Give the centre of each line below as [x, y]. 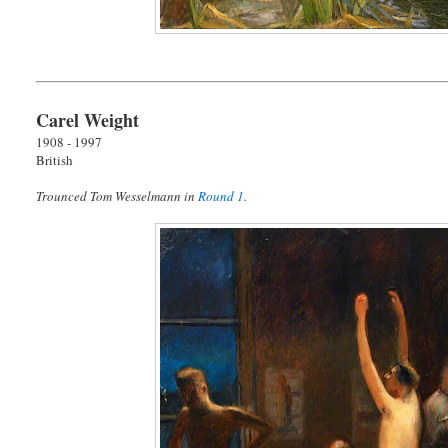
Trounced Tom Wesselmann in [117, 196]
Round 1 [221, 196]
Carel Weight [88, 120]
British [55, 160]
